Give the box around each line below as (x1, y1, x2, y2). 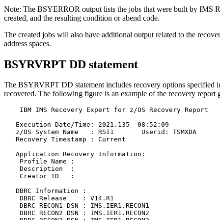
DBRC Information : (4, 187, 208, 195)
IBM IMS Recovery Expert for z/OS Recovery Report (4, 106, 208, 114)
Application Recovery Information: (4, 150, 208, 158)
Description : (4, 165, 208, 173)
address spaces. (4, 39, 51, 48)
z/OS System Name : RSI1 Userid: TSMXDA (4, 128, 208, 136)
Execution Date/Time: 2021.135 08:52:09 (4, 121, 208, 129)
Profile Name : (4, 158, 208, 165)
